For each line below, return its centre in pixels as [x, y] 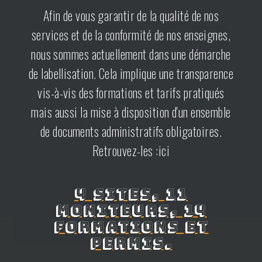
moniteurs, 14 [131, 210]
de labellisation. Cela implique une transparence [131, 73]
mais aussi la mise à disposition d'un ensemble [131, 111]
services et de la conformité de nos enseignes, [131, 34]
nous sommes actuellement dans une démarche [131, 54]
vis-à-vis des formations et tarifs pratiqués [131, 92]
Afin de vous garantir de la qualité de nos [131, 15]
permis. [131, 243]
